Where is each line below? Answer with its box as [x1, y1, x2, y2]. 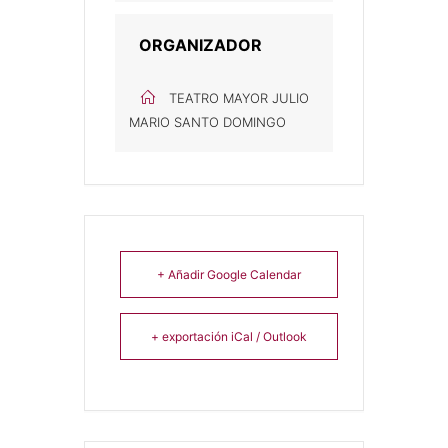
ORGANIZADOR [139, 35, 262, 55]
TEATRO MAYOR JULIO [169, 90, 309, 106]
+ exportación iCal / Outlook [151, 329, 307, 344]
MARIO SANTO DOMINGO [129, 114, 286, 130]
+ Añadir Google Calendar [157, 267, 301, 282]
